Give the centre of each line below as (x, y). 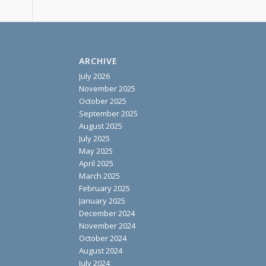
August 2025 (100, 126)
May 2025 (96, 151)
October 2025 (102, 101)
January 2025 (102, 200)
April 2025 (96, 163)
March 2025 (99, 175)
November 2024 (107, 225)
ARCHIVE (98, 61)
